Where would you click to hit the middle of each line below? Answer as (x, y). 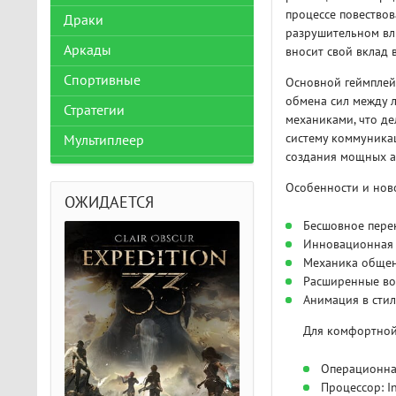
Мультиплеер (104, 141)
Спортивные (102, 80)
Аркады (88, 50)
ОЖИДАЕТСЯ (109, 203)
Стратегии (94, 110)
